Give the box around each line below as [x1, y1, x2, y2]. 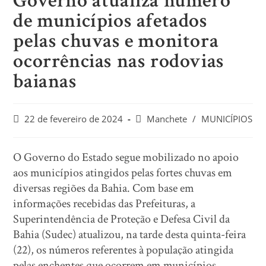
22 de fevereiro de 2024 [24, 113, 123, 125]
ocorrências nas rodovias [13, 48, 224, 74]
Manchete [147, 113, 188, 125]
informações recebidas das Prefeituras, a [13, 196, 196, 211]
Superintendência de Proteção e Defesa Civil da [13, 211, 230, 227]
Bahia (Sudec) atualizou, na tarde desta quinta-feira [13, 227, 246, 242]
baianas [13, 68, 77, 94]
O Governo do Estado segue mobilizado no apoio [13, 150, 239, 165]
